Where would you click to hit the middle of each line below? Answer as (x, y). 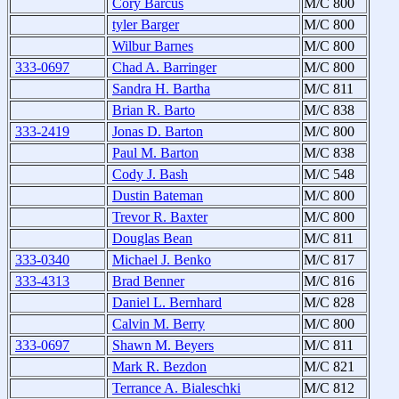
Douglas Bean (152, 239)
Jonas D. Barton (158, 132)
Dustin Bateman (158, 196)
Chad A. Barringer (164, 68)
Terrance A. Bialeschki (176, 388)
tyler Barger (146, 25)
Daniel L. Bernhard (167, 303)
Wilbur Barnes (153, 46)
